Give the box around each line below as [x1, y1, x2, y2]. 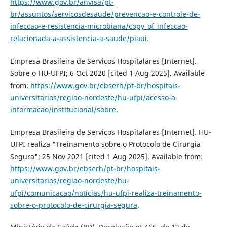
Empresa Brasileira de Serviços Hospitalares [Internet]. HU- [10, 127, 211, 137]
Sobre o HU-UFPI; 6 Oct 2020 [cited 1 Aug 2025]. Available [10, 68, 205, 78]
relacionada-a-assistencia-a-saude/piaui [10, 33, 147, 44]
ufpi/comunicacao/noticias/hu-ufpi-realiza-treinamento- [10, 187, 202, 198]
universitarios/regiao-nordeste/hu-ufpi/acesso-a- [10, 92, 178, 102]
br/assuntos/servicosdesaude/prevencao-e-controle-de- [10, 9, 200, 19]
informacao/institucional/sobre [10, 104, 116, 115]
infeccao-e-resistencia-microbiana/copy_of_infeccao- [10, 21, 188, 31]
